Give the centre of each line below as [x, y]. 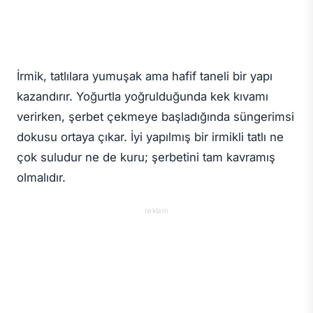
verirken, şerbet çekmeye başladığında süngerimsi [155, 116]
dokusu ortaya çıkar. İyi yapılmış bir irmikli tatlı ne [150, 137]
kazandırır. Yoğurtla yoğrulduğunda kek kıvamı [143, 96]
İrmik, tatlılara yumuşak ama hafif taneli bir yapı [145, 76]
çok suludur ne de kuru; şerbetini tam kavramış [146, 157]
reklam [156, 210]
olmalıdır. [41, 177]
